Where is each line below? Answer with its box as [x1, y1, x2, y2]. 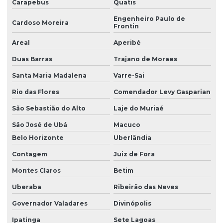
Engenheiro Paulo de [113, 15, 185, 23]
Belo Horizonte [12, 134, 64, 142]
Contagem [12, 150, 47, 158]
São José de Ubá [12, 121, 67, 129]
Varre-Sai [113, 72, 144, 80]
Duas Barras [12, 55, 52, 63]
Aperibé [113, 39, 141, 47]
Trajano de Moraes [113, 55, 177, 63]
